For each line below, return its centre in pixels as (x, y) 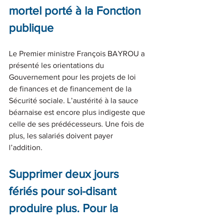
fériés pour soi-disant (64, 191)
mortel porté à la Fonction (76, 10)
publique (31, 27)
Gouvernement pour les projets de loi (73, 77)
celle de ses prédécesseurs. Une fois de (77, 124)
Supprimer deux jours (65, 174)
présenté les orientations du (57, 65)
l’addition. (26, 147)
